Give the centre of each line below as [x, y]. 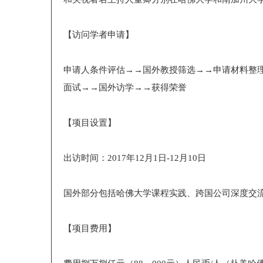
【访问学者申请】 [99, 35]
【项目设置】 [90, 123]
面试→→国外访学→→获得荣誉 [125, 87]
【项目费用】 [90, 228]
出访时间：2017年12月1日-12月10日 [135, 158]
